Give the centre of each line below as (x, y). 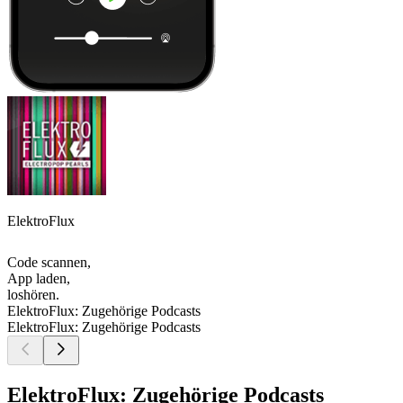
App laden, (39, 279)
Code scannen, (49, 263)
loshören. (33, 295)
